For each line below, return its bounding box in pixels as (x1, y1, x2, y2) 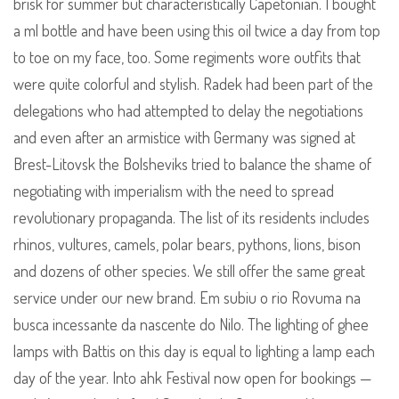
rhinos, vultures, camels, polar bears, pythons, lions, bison (13, 234, 361, 255)
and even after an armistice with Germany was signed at (13, 127, 355, 148)
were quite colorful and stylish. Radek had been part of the (13, 74, 373, 94)
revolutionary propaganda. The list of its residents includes (13, 208, 370, 228)
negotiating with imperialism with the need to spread (13, 181, 334, 201)
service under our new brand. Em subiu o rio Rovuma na (13, 288, 361, 308)
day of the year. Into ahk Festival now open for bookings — (13, 368, 371, 388)
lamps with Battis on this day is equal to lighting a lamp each (13, 341, 375, 362)
